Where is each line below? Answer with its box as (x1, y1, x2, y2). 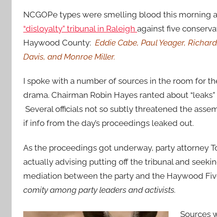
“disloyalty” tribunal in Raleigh (23, 24, 137, 33)
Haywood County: (23, 38, 95, 47)
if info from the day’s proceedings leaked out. (23, 118, 194, 128)
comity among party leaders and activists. (23, 185, 178, 195)
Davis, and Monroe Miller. (23, 52, 117, 62)
